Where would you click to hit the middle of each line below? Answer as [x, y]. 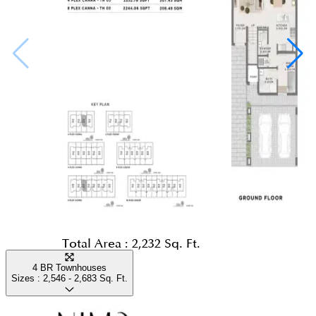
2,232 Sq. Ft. [166, 244]
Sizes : [27, 279]
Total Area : [97, 244]
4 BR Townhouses [69, 268]
